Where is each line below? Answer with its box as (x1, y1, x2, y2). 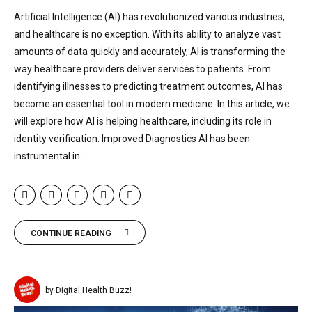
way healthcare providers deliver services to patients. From (14, 63, 271, 75)
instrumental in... (14, 150, 86, 162)
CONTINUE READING (31, 228, 111, 238)
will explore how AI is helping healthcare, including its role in (14, 115, 272, 127)
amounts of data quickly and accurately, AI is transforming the (14, 45, 286, 57)
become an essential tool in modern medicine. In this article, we (14, 97, 290, 109)
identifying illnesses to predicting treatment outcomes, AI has (14, 80, 283, 92)
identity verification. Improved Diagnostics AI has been (14, 132, 250, 144)
